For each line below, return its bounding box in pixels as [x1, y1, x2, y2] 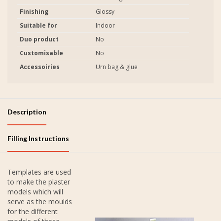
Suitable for [20, 21, 57, 30]
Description [7, 107, 46, 116]
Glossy [96, 7, 114, 16]
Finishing [20, 7, 48, 16]
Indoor [96, 21, 115, 30]
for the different [7, 206, 58, 216]
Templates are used [7, 167, 71, 177]
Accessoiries [20, 62, 60, 71]
